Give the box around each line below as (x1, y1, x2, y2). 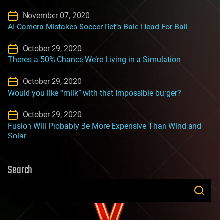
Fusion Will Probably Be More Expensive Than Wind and (8, 121, 201, 131)
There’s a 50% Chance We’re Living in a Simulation (8, 55, 181, 65)
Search (8, 162, 32, 179)
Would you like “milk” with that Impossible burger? (8, 88, 181, 98)
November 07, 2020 (23, 11, 90, 20)
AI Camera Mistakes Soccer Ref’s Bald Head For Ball (8, 22, 188, 32)
